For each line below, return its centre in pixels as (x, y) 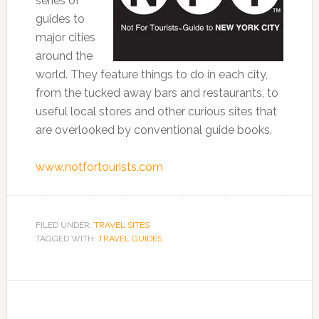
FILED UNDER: (64, 225)
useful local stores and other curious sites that (156, 111)
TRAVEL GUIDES (130, 239)
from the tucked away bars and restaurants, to (157, 93)
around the (64, 56)
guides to (60, 19)
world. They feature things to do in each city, (151, 74)
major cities (65, 37)
